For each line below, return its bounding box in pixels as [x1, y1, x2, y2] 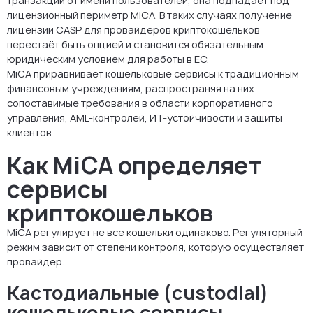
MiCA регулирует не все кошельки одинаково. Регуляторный [7, 225, 303, 239]
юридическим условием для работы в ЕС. [7, 52, 209, 66]
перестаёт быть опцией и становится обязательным [7, 37, 263, 51]
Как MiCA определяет [7, 150, 261, 181]
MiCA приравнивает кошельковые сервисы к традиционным [7, 66, 299, 80]
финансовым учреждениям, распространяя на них [7, 81, 254, 95]
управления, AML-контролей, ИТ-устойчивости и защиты [7, 110, 282, 124]
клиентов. [7, 125, 53, 139]
